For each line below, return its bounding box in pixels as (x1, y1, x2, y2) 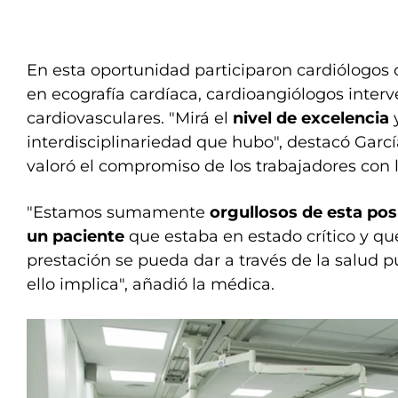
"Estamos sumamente (27, 202, 210, 222)
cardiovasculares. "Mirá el (27, 107, 228, 128)
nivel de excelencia (228, 107, 394, 128)
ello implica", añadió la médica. (27, 274, 275, 294)
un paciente (27, 226, 129, 246)
